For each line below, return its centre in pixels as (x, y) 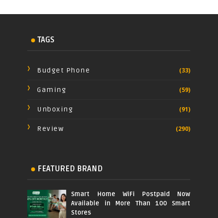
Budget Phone (64, 70)
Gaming (52, 90)
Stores (81, 212)
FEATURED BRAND (70, 169)
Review (51, 128)
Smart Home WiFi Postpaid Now (131, 194)
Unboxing (55, 109)
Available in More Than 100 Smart (131, 203)
